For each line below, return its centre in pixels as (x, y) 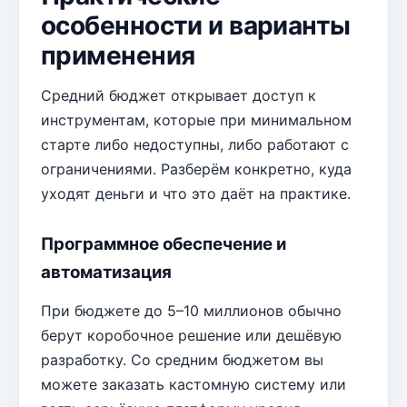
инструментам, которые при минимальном (196, 120)
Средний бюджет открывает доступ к (179, 96)
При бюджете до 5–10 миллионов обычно (191, 311)
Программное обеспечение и (164, 244)
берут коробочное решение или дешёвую (191, 336)
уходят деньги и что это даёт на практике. (196, 194)
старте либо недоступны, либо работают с (195, 145)
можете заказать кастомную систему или (194, 385)
